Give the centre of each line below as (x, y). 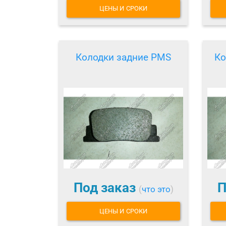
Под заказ (106, 188)
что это (156, 189)
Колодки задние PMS (123, 58)
